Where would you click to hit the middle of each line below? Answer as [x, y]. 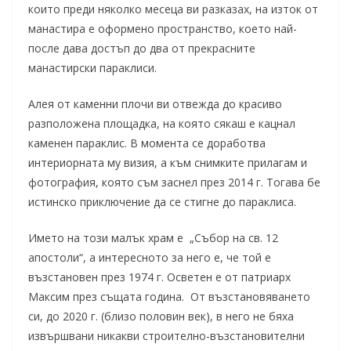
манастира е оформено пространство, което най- [163, 29]
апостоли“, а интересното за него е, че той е [150, 258]
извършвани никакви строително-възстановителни [166, 336]
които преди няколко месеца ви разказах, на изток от [173, 9]
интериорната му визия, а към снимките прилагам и [168, 163]
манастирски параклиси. [92, 68]
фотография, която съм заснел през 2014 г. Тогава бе [174, 183]
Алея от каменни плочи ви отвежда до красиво [155, 104]
